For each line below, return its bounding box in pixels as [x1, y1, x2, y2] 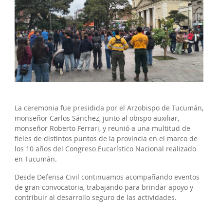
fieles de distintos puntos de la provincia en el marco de [15, 134, 198, 144]
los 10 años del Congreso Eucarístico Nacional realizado [15, 144, 196, 154]
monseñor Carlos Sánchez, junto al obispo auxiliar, [15, 113, 179, 123]
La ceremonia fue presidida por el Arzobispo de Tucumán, [15, 103, 203, 113]
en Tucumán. [15, 154, 57, 164]
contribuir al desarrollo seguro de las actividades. [15, 193, 177, 202]
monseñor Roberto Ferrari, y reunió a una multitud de [15, 124, 190, 133]
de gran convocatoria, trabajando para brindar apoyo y [15, 182, 193, 192]
